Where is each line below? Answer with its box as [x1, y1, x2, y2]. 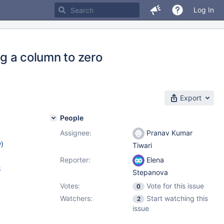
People [60, 113, 83, 122]
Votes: [60, 181, 80, 190]
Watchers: [60, 194, 92, 202]
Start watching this [146, 194, 208, 202]
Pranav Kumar [144, 128, 192, 137]
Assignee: [60, 128, 91, 137]
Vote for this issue [146, 181, 204, 190]
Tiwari [132, 141, 152, 150]
